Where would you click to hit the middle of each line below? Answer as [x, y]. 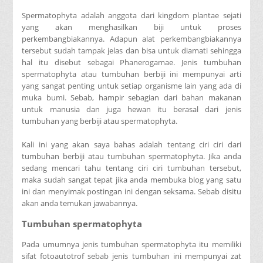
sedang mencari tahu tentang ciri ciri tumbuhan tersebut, [131, 168]
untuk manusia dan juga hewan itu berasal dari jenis [131, 109]
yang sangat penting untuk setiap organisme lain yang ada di [131, 85]
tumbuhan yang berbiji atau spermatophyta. [100, 121]
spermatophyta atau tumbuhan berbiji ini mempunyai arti [131, 74]
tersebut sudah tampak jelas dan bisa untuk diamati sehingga [131, 50]
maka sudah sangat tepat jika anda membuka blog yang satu [131, 179]
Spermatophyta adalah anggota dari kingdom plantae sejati [131, 15]
